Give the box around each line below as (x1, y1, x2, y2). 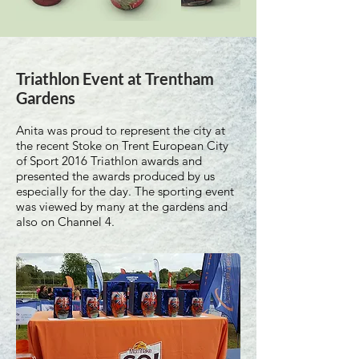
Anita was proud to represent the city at (16, 123, 225, 138)
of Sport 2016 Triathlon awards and (16, 153, 202, 168)
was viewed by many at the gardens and (16, 199, 228, 214)
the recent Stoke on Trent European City (16, 138, 228, 153)
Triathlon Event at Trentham (16, 69, 214, 88)
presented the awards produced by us (16, 168, 215, 184)
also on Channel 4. (16, 214, 115, 229)
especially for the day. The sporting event (16, 184, 234, 199)
